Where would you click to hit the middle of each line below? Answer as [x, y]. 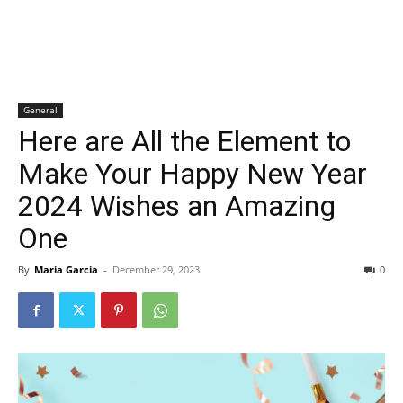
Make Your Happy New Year [193, 174]
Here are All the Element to [184, 141]
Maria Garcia [66, 269]
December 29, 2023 [156, 269]
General [40, 110]
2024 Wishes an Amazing [177, 206]
